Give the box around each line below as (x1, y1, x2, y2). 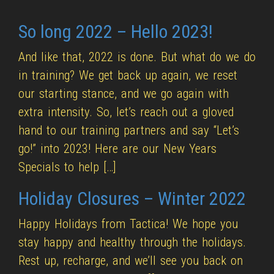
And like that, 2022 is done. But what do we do (18, 50, 256, 64)
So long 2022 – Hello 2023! (18, 21, 213, 42)
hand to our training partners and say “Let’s (18, 123, 240, 138)
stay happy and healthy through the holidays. (18, 235, 246, 250)
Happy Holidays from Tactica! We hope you (18, 217, 239, 231)
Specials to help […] (18, 160, 117, 174)
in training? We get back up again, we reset (18, 68, 238, 83)
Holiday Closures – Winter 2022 (18, 188, 246, 209)
